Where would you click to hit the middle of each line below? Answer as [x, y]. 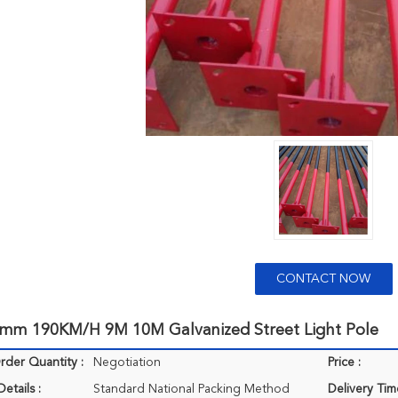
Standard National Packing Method [191, 389]
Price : [344, 362]
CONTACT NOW [323, 279]
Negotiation [127, 362]
